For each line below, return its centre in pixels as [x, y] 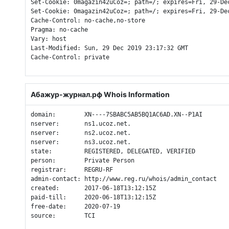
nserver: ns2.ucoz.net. [81, 133]
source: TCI [63, 215]
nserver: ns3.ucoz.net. [81, 142]
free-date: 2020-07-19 [75, 206]
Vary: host [48, 39]
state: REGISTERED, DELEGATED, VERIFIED [113, 151]
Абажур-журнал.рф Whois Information [100, 95]
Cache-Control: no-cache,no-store [88, 21]
